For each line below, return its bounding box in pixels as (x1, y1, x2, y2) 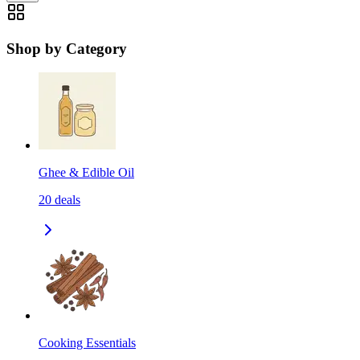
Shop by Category (6, 39, 127, 57)
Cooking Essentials (39, 336, 136, 350)
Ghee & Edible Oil (39, 166, 134, 180)
